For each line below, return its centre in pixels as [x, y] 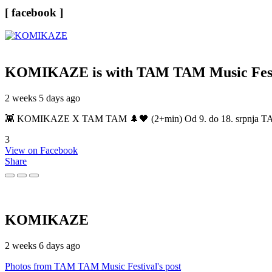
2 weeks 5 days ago [42, 98]
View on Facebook [41, 151]
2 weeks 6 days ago [42, 245]
